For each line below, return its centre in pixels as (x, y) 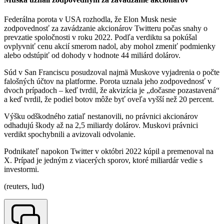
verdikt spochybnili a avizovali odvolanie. (70, 134)
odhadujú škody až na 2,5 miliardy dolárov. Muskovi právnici (101, 125)
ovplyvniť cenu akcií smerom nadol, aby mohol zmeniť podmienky (110, 46)
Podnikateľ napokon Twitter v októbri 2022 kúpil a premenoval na (109, 151)
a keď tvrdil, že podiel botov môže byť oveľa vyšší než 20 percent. (109, 99)
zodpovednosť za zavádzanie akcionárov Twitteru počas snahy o (106, 28)
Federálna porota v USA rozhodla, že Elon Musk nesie (90, 19)
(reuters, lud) (24, 186)
